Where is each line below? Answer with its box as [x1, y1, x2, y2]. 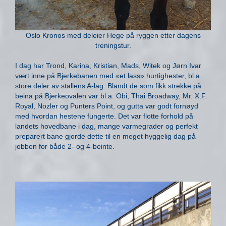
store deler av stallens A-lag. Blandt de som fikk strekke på [15, 81, 201, 90]
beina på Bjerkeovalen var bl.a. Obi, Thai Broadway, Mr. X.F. [15, 91, 207, 100]
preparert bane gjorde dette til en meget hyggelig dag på [15, 132, 196, 140]
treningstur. [95, 41, 131, 49]
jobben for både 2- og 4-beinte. [15, 142, 115, 150]
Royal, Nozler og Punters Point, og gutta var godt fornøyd [15, 101, 198, 110]
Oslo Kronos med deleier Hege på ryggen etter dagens [25, 31, 201, 39]
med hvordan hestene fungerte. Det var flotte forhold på [15, 111, 193, 120]
